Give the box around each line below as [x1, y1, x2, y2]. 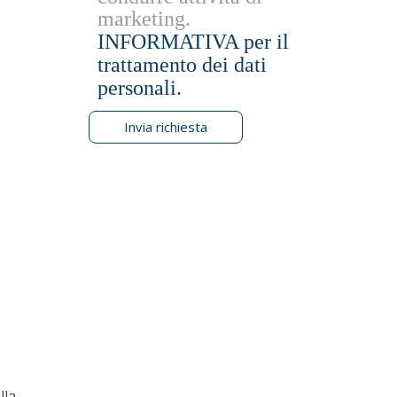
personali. [97, 75, 182, 99]
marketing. [97, 7, 191, 31]
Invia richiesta [123, 118, 207, 136]
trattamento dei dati [97, 52, 267, 76]
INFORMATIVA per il [97, 29, 289, 53]
